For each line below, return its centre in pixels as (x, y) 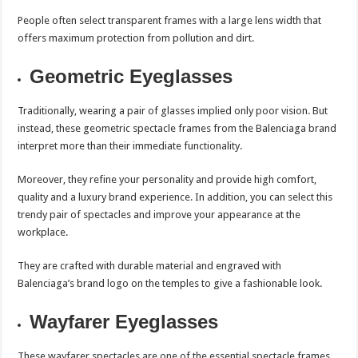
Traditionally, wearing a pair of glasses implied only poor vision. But (173, 111)
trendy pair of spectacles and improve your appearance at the (159, 215)
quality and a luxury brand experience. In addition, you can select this (175, 197)
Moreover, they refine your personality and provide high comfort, (167, 180)
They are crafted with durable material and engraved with (150, 266)
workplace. (44, 233)
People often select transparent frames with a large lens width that (170, 21)
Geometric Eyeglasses (131, 77)
